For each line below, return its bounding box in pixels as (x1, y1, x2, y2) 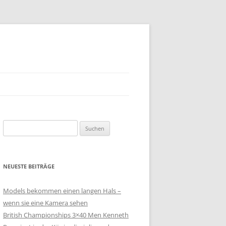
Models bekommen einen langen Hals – (3, 186, 121, 195)
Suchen (3, 121, 25, 130)
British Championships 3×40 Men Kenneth (3, 210, 129, 219)
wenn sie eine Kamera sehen (3, 198, 88, 207)
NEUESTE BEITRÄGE (3, 162, 54, 170)
